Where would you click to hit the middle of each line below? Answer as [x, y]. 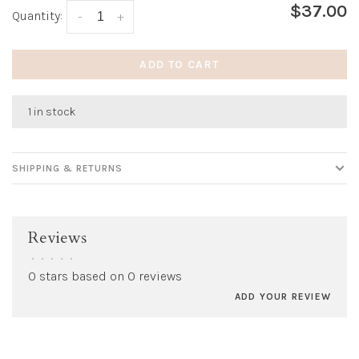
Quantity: [37, 16]
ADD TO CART [179, 65]
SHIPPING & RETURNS [68, 169]
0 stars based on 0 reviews [105, 276]
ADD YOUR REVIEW [283, 297]
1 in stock [52, 112]
